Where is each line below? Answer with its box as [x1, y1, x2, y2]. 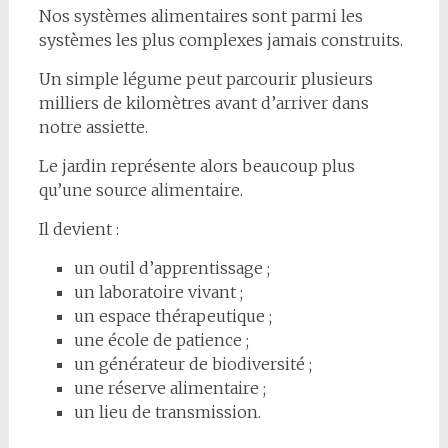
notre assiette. [38, 116, 148, 137]
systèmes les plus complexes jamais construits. [38, 29, 403, 50]
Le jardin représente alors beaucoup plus [38, 155, 355, 176]
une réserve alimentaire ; [73, 377, 266, 398]
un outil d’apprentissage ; [73, 257, 270, 278]
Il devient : [38, 218, 119, 239]
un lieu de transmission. [73, 401, 261, 422]
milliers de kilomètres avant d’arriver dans [38, 92, 369, 113]
